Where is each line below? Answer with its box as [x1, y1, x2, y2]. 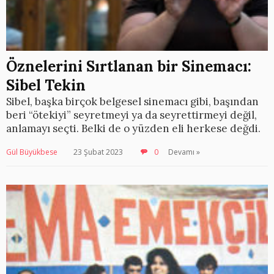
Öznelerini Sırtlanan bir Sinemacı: [6, 57, 251, 76]
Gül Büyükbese [6, 147, 57, 157]
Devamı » [168, 147, 200, 157]
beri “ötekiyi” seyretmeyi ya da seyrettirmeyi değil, [6, 108, 257, 122]
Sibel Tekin [6, 76, 86, 95]
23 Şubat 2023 [73, 147, 123, 157]
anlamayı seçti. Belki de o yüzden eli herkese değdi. [6, 122, 261, 135]
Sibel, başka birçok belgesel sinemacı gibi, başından [6, 95, 259, 108]
